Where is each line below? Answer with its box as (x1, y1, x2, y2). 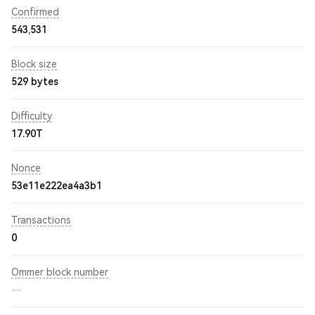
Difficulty (11, 110, 52, 122)
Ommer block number (11, 266, 108, 278)
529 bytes (11, 76, 58, 87)
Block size (11, 58, 57, 70)
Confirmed (11, 6, 59, 18)
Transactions (11, 214, 71, 226)
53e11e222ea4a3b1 (11, 180, 102, 191)
